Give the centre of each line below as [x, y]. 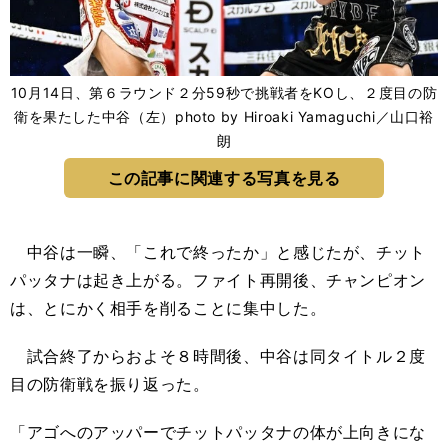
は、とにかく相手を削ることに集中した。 [168, 308]
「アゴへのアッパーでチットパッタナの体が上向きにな [218, 432]
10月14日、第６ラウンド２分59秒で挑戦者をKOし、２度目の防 [224, 92]
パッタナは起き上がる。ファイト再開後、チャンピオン [218, 280]
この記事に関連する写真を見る [224, 178]
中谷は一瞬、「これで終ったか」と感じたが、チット [218, 252]
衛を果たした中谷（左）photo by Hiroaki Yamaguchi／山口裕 [224, 116]
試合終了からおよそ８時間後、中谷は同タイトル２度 [218, 356]
